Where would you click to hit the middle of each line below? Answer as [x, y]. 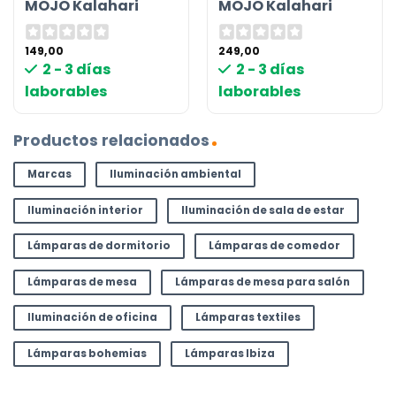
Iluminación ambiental [175, 175]
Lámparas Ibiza [229, 353]
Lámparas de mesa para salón [262, 282]
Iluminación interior [85, 210]
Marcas [49, 175]
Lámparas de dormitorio [99, 246]
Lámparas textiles [247, 318]
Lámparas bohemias [87, 353]
